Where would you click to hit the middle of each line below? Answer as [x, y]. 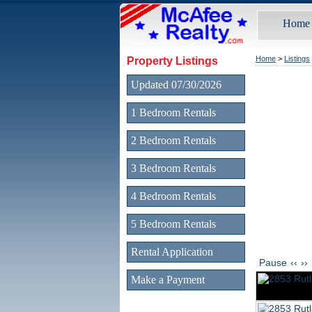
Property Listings [172, 61]
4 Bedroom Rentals [173, 196]
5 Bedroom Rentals [173, 224]
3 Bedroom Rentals [173, 168]
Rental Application [172, 252]
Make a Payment [168, 280]
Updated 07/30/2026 [176, 85]
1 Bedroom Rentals [173, 112]
